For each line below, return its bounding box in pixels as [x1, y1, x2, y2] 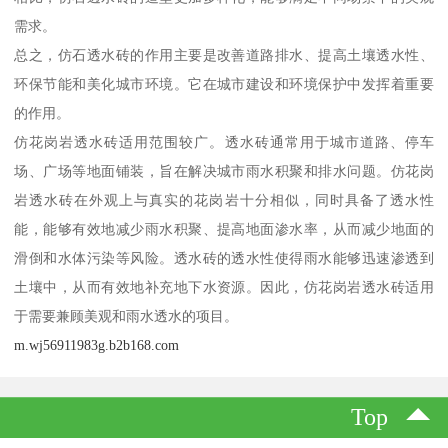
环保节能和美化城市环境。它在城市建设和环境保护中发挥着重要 [14, 75, 434, 92]
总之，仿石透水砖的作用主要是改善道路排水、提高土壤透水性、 [14, 46, 434, 63]
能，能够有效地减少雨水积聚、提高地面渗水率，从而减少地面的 [14, 220, 434, 237]
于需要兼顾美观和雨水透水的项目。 [14, 307, 239, 324]
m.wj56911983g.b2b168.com [14, 336, 180, 353]
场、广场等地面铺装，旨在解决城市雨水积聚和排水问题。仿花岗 [14, 162, 434, 179]
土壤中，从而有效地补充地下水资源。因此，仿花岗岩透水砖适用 [14, 278, 434, 295]
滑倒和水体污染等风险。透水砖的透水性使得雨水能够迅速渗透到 [14, 249, 434, 266]
